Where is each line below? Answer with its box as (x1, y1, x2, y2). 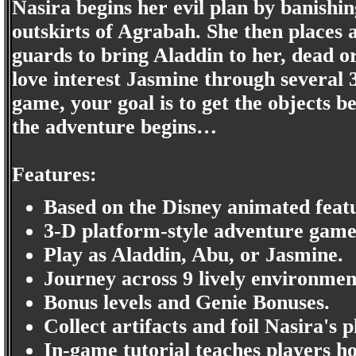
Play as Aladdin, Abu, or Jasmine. (44, 242, 343, 266)
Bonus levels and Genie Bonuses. (44, 290, 330, 314)
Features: (12, 163, 97, 186)
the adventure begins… (12, 115, 217, 138)
